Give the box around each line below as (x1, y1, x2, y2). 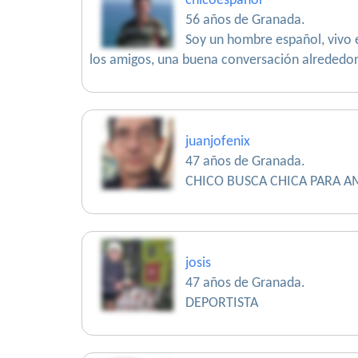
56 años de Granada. (185, 13, 305, 28)
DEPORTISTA (185, 296, 258, 311)
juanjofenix (185, 134, 250, 149)
